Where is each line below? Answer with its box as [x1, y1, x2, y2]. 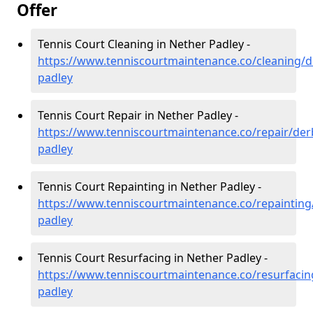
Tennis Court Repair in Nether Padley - [38, 108, 238, 123]
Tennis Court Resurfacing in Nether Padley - [38, 250, 268, 265]
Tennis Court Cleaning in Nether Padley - [38, 36, 250, 52]
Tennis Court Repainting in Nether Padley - [38, 179, 261, 194]
